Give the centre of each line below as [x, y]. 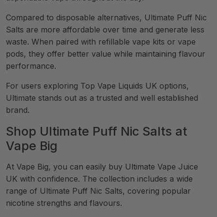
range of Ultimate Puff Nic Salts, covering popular [98, 191]
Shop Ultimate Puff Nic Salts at [96, 131]
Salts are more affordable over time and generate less [105, 30]
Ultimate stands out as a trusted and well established [102, 98]
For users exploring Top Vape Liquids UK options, [97, 86]
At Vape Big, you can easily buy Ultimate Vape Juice [102, 167]
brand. [18, 110]
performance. [31, 66]
